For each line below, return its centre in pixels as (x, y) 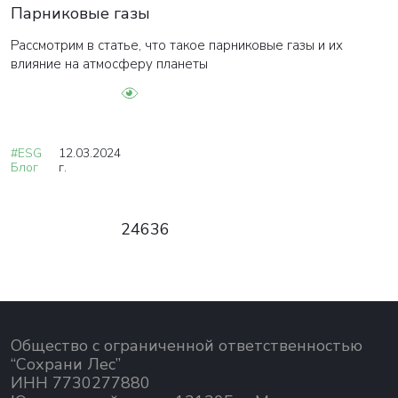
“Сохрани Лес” (66, 364)
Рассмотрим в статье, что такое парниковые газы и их (177, 45)
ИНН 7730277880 (80, 382)
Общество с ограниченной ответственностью (187, 345)
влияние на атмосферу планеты (109, 64)
